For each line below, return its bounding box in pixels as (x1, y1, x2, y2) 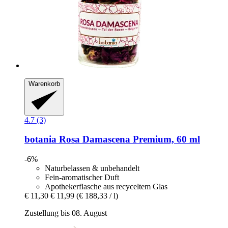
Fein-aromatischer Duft (45, 173, 119, 182)
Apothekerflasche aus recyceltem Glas (45, 182, 167, 191)
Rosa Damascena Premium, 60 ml (56, 134, 200, 145)
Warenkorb (28, 80, 60, 88)
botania (24, 134, 56, 145)
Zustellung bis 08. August (24, 209, 107, 218)
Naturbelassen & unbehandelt (45, 164, 139, 173)
